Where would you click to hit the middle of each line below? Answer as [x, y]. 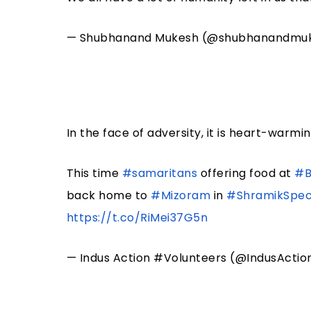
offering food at [246, 174]
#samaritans [160, 174]
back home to [109, 196]
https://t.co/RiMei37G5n [137, 218]
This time [94, 174]
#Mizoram [181, 196]
